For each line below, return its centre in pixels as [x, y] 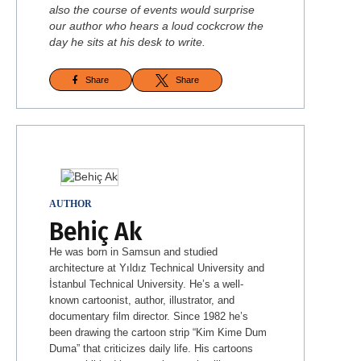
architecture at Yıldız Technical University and [157, 268]
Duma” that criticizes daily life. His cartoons [151, 348]
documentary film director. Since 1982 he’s [149, 316]
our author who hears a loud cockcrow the [156, 26]
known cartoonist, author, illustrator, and [142, 300]
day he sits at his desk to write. [127, 42]
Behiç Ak [95, 232]
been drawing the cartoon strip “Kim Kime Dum [158, 332]
